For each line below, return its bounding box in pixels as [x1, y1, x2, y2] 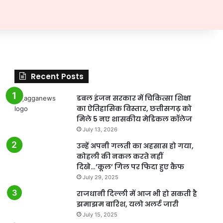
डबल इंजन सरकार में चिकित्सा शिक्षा [76, 93, 191, 103]
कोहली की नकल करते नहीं [76, 151, 163, 161]
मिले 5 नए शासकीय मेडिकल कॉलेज [76, 113, 192, 124]
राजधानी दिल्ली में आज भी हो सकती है [76, 188, 197, 199]
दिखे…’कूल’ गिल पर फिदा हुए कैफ [76, 161, 184, 172]
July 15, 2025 [82, 211, 117, 218]
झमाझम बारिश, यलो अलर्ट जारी [76, 199, 179, 209]
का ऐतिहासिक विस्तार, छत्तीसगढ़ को [76, 103, 192, 113]
